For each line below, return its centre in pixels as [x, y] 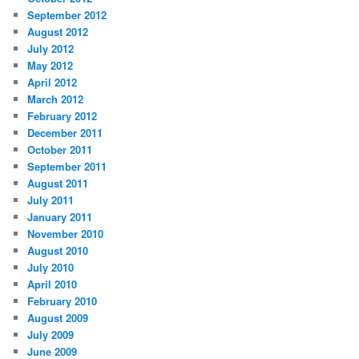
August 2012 [58, 32]
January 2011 [60, 217]
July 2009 [51, 335]
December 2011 [65, 133]
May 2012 [50, 66]
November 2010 [66, 234]
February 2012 [63, 116]
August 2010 [58, 251]
